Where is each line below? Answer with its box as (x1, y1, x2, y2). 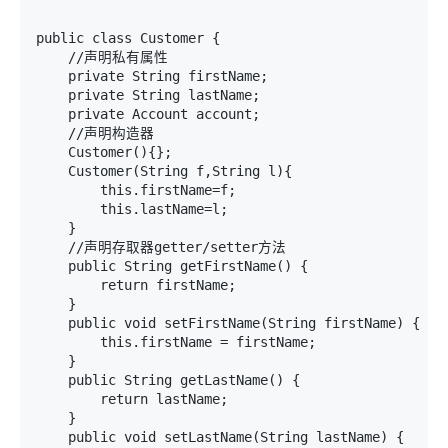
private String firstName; (36, 68, 268, 84)
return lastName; (36, 391, 228, 407)
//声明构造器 (36, 125, 154, 141)
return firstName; (36, 277, 236, 293)
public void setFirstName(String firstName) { (36, 315, 420, 331)
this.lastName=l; (36, 201, 228, 217)
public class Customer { (36, 30, 220, 46)
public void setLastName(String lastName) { (36, 429, 404, 445)
